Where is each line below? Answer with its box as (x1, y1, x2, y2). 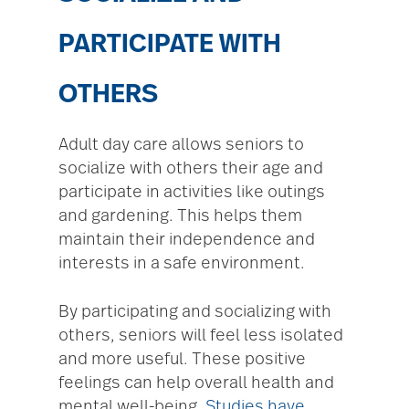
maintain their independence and (58, 232, 315, 249)
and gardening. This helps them (58, 208, 302, 225)
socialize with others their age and (58, 161, 323, 178)
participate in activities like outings (58, 184, 325, 202)
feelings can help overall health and (58, 375, 334, 393)
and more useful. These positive (58, 351, 306, 369)
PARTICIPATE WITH (58, 32, 281, 58)
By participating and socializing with (58, 304, 331, 321)
